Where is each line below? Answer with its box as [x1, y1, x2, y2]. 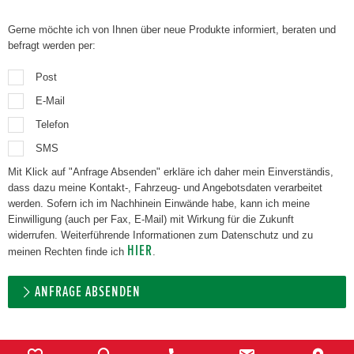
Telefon [36, 119, 69, 130]
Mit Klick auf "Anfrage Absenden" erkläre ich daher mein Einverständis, [8, 166, 333, 178]
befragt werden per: [8, 40, 96, 51]
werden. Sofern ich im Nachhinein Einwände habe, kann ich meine [8, 198, 47, 209]
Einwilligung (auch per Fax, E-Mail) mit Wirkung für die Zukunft [8, 213, 294, 225]
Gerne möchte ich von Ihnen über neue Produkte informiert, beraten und [8, 24, 336, 36]
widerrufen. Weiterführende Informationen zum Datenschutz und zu [8, 229, 61, 241]
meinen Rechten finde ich [8, 246, 127, 258]
